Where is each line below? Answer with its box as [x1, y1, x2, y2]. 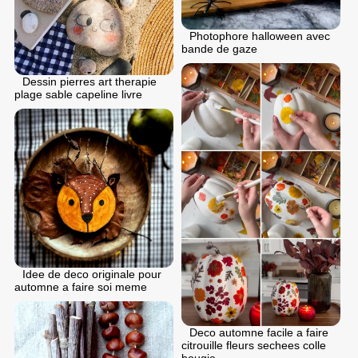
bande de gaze [181, 42, 257, 56]
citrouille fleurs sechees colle [181, 338, 326, 352]
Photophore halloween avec [189, 30, 330, 43]
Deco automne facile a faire [189, 325, 328, 339]
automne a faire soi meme [14, 280, 147, 294]
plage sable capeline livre [14, 88, 142, 101]
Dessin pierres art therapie [22, 75, 157, 89]
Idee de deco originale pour [22, 268, 161, 281]
